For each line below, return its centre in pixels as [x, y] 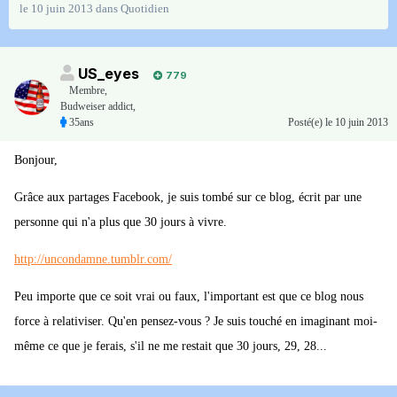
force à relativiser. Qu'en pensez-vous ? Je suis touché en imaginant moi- [196, 322]
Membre [87, 91]
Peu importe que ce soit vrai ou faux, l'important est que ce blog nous [189, 297]
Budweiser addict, [98, 107]
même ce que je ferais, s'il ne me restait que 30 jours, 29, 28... [171, 346]
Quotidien [145, 9]
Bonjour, [36, 160]
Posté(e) [307, 123]
